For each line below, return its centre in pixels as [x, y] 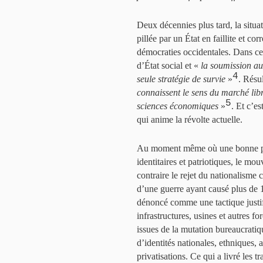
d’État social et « [169, 65]
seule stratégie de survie [181, 79]
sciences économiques [178, 106]
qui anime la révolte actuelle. [190, 119]
